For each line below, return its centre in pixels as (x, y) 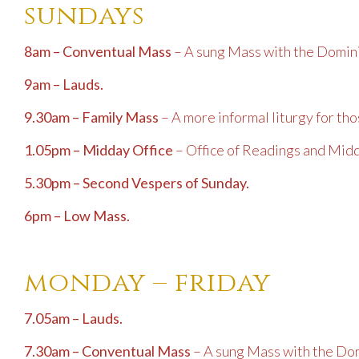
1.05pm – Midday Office (100, 150)
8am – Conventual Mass (99, 52)
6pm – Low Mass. (77, 216)
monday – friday (147, 283)
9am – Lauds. (64, 85)
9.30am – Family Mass (91, 117)
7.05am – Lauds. (73, 319)
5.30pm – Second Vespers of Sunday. (137, 183)
